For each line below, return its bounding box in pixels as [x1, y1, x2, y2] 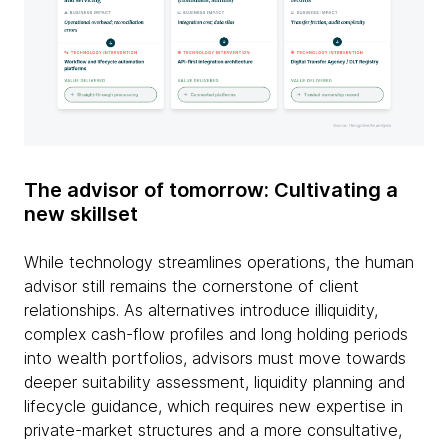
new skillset [24, 201, 138, 226]
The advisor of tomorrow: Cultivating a [24, 177, 398, 202]
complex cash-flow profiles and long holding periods [24, 323, 408, 344]
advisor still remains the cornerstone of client [24, 275, 359, 296]
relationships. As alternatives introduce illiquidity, [24, 299, 378, 320]
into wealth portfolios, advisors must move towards [24, 347, 406, 368]
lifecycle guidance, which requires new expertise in [24, 395, 403, 416]
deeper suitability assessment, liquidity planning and [24, 371, 405, 392]
